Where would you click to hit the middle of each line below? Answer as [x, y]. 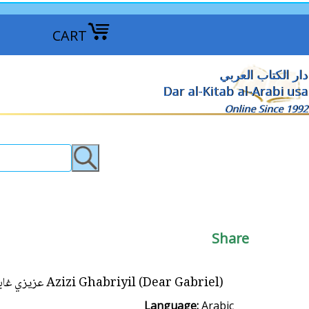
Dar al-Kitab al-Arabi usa [235, 91]
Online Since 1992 [266, 109]
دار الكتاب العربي [263, 74]
